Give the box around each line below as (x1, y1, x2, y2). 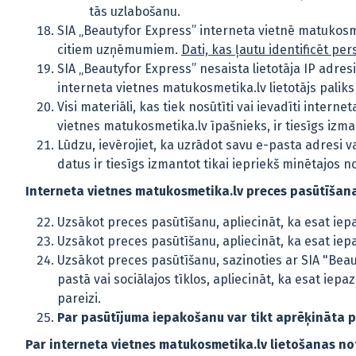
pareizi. (57, 291, 101, 306)
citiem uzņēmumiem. (57, 42, 181, 57)
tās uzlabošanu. (89, 4, 180, 19)
